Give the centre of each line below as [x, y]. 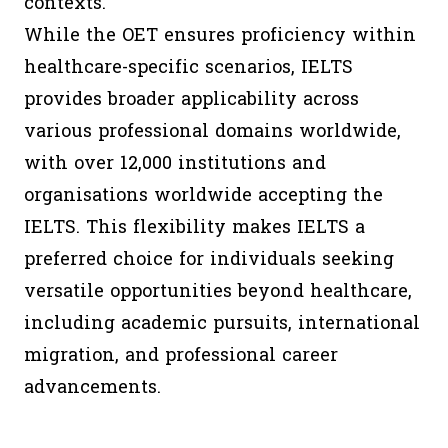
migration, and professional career [181, 355]
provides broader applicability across [191, 99]
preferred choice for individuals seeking [209, 259]
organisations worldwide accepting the [203, 195]
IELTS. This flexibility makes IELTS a [194, 227]
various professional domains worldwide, [212, 131]
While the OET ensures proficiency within [220, 35]
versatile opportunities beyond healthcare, [218, 291]
